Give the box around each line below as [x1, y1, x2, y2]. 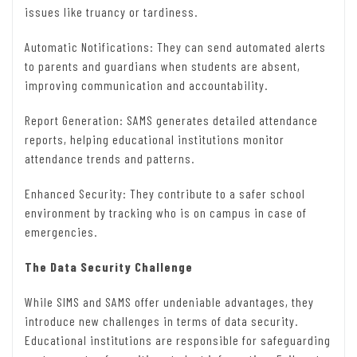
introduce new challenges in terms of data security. [25, 313, 298, 329]
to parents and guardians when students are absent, [25, 58, 300, 74]
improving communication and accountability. [25, 77, 268, 93]
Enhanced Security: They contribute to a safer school [25, 186, 305, 202]
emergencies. [25, 224, 97, 240]
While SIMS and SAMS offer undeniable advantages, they [25, 294, 314, 310]
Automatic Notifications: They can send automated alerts [25, 39, 326, 55]
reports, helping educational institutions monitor [25, 131, 284, 147]
